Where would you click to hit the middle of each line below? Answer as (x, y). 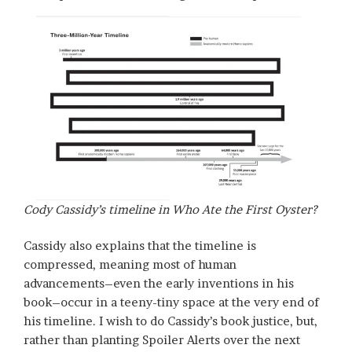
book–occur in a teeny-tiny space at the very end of (171, 302)
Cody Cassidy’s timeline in (98, 209)
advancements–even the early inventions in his (159, 284)
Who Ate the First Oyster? (244, 209)
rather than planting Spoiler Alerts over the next (162, 340)
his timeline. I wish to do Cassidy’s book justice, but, (170, 321)
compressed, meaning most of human (130, 265)
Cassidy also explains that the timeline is (140, 246)
